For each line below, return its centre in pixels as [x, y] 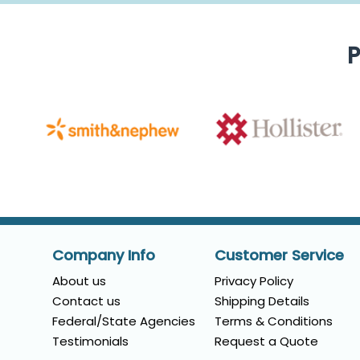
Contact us [86, 301]
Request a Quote [267, 341]
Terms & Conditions [274, 321]
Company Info [104, 255]
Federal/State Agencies [124, 321]
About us [79, 280]
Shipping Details [262, 301]
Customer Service [280, 255]
